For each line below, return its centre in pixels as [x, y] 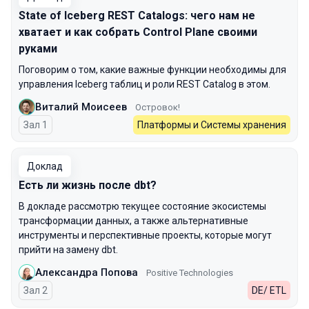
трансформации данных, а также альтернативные [133, 221]
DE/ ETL [269, 290]
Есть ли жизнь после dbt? [88, 185]
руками [38, 49]
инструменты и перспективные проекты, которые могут [145, 235]
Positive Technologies [190, 272]
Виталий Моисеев [81, 107]
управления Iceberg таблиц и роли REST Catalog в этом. [146, 84]
